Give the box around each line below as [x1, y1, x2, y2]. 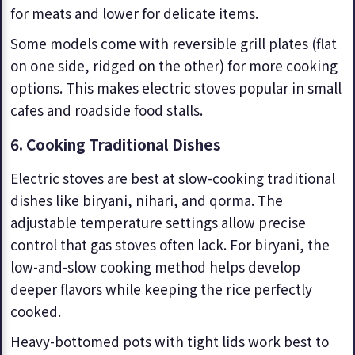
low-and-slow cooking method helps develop [10, 257, 300, 277]
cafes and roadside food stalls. [10, 100, 203, 120]
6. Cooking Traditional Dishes [10, 133, 221, 155]
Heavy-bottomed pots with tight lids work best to [10, 331, 329, 351]
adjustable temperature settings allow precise [10, 212, 306, 232]
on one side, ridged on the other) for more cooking [10, 55, 338, 75]
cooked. [10, 301, 61, 321]
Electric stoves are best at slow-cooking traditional [10, 168, 335, 188]
